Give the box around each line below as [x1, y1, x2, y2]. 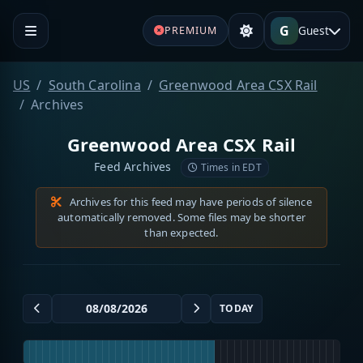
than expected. [144, 224, 219, 240]
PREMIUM [164, 23, 217, 37]
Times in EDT [198, 160, 262, 174]
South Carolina [48, 75, 141, 94]
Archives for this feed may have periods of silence [66, 194, 312, 209]
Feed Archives [94, 158, 175, 174]
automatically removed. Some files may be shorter [58, 209, 305, 224]
